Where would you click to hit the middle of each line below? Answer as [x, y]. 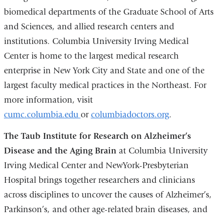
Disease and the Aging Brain [60, 151]
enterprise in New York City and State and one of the [104, 71]
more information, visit [48, 100]
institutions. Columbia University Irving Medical [96, 42]
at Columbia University [163, 151]
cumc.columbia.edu [42, 115]
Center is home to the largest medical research [91, 56]
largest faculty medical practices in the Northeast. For [105, 86]
